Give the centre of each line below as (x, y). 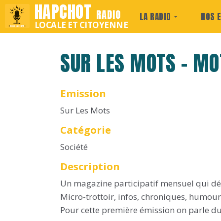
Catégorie (86, 129)
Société (74, 147)
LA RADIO (155, 17)
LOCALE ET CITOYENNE (81, 25)
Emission (83, 93)
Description (90, 166)
